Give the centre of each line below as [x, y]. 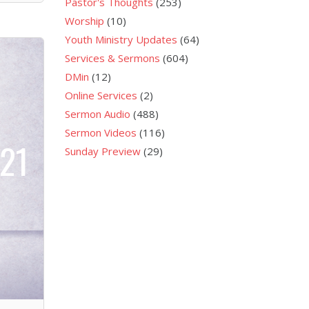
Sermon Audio [97, 113]
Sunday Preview [102, 151]
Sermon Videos [100, 132]
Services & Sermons [112, 58]
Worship [84, 20]
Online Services [101, 95]
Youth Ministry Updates [121, 39]
